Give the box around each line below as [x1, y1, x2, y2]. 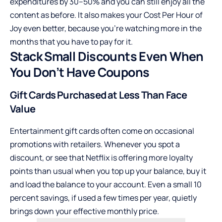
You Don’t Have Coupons [10, 63, 150, 81]
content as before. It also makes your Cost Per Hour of [10, 9, 203, 21]
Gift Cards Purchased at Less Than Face [10, 88, 187, 102]
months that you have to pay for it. [10, 36, 133, 48]
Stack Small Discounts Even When [10, 48, 204, 65]
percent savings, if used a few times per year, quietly [10, 192, 197, 203]
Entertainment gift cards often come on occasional [10, 125, 194, 136]
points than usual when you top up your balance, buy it [10, 165, 206, 176]
